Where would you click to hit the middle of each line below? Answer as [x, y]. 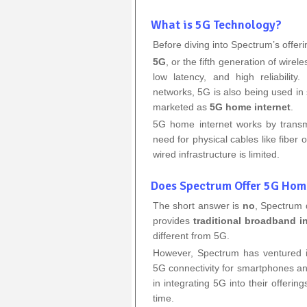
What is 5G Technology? [216, 24]
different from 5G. [191, 235]
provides [173, 220]
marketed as [181, 107]
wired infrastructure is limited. [216, 154]
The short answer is [198, 205]
